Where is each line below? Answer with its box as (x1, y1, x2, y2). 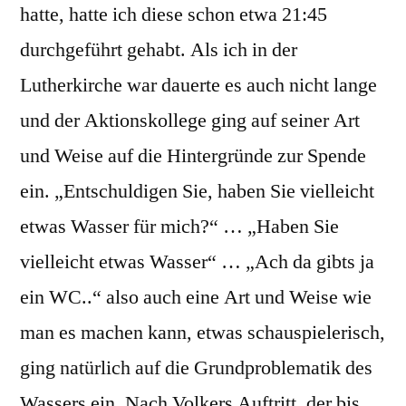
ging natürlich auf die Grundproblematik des (20, 355, 372, 381)
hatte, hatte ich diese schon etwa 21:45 (20, 2, 327, 27)
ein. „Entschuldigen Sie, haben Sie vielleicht (20, 179, 374, 204)
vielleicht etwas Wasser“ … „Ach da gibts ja (20, 249, 374, 275)
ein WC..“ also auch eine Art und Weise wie (20, 285, 372, 310)
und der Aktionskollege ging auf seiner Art (20, 108, 360, 133)
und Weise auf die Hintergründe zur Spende (20, 143, 366, 169)
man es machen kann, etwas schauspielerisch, (20, 320, 385, 345)
